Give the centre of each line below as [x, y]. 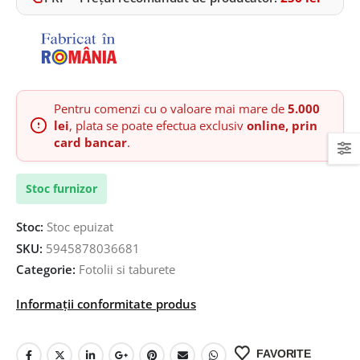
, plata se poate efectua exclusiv [158, 125]
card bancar [90, 142]
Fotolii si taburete [127, 270]
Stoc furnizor [61, 188]
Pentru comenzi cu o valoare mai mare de [171, 108]
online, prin [282, 125]
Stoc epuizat [80, 227]
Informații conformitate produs [106, 304]
